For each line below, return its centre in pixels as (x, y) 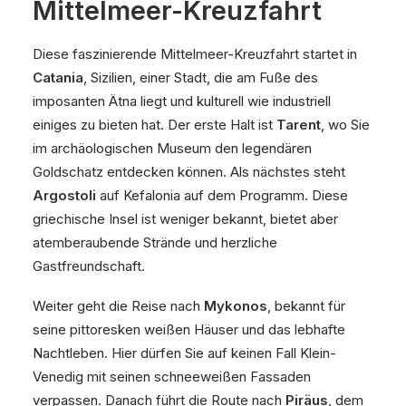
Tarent (299, 125)
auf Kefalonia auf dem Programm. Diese (222, 195)
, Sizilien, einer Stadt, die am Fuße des (201, 77)
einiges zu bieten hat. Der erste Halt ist (155, 125)
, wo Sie (345, 125)
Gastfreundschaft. (89, 266)
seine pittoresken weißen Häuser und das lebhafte (189, 329)
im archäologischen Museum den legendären (172, 148)
